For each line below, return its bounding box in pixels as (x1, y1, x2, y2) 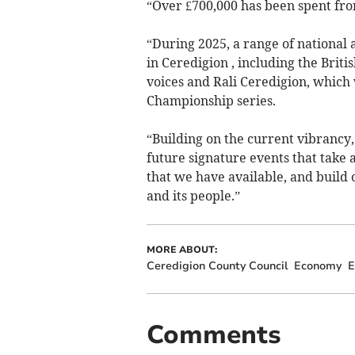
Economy (293, 258, 342, 273)
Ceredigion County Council (146, 258, 288, 273)
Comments (146, 317, 281, 352)
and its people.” (146, 187, 240, 204)
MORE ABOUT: (146, 242, 217, 256)
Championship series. (146, 92, 276, 109)
